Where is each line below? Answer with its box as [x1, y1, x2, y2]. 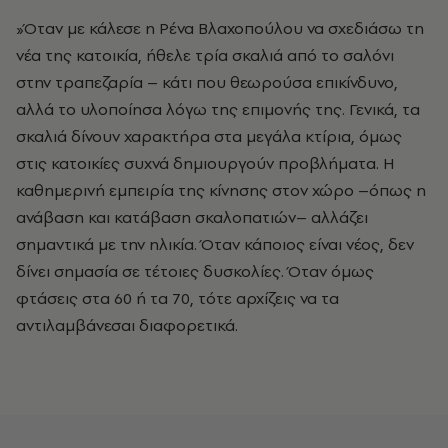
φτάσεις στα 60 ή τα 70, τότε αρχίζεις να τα [16, 287, 339, 310]
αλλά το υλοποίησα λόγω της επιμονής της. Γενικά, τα [16, 98, 420, 121]
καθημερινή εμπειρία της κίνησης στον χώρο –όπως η [16, 179, 426, 202]
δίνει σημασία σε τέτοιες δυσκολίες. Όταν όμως [16, 260, 374, 283]
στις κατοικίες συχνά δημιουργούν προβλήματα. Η [16, 152, 395, 175]
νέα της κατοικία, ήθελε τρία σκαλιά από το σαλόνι [16, 44, 394, 67]
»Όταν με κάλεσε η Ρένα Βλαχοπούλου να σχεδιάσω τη [16, 17, 424, 40]
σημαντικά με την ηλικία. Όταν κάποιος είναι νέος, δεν [16, 233, 414, 256]
